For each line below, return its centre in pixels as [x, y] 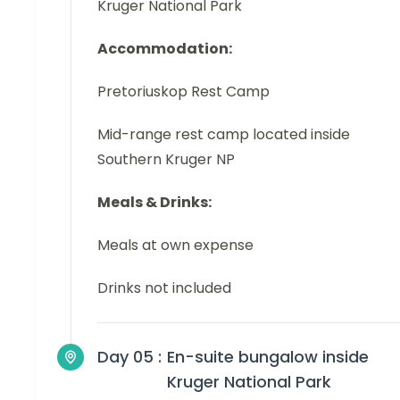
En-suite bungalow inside [268, 357]
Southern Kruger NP [166, 160]
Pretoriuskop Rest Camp [183, 92]
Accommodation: [165, 49]
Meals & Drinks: [154, 203]
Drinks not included [164, 288]
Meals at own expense [175, 246]
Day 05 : [129, 357]
